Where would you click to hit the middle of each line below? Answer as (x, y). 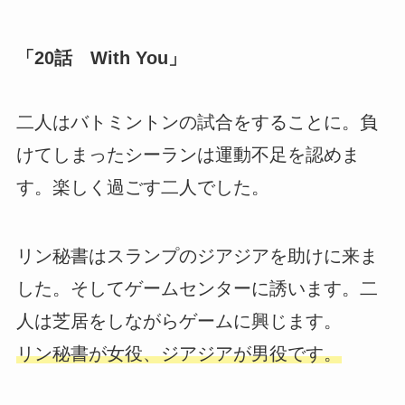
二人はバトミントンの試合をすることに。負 (197, 122)
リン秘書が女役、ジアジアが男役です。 (179, 354)
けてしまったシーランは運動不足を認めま (188, 155)
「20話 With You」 (101, 57)
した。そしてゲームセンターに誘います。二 (197, 289)
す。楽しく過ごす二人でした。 (142, 188)
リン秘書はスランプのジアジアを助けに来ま (197, 256)
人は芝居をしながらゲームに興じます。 (179, 321)
